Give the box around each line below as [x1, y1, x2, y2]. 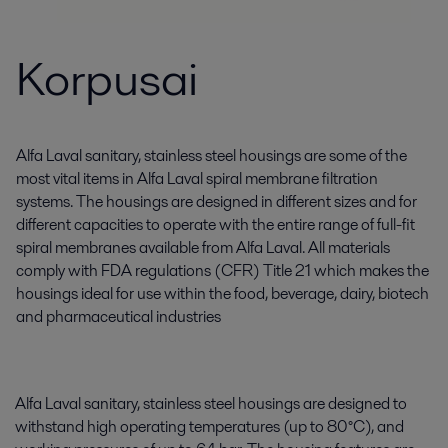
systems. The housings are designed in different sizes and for [16, 190, 417, 213]
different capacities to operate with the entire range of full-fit [16, 213, 415, 236]
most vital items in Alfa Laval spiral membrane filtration [16, 167, 378, 190]
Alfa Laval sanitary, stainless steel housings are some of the [16, 144, 407, 167]
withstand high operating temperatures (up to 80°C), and [15, 415, 404, 438]
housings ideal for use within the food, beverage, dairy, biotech [16, 282, 429, 305]
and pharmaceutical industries [16, 305, 221, 328]
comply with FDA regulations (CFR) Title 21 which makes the [16, 259, 429, 282]
